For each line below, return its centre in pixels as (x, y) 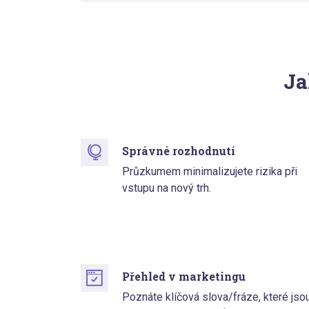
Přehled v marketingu (184, 277)
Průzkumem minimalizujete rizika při (210, 172)
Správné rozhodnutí (179, 151)
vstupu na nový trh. (167, 188)
